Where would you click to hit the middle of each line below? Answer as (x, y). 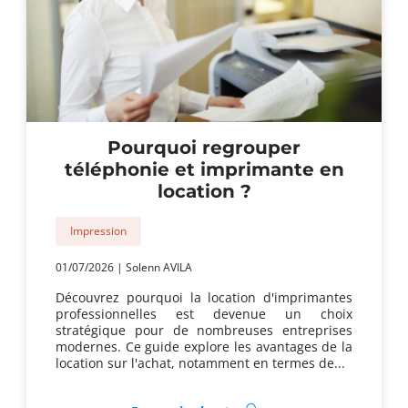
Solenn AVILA (159, 267)
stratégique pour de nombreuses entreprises (204, 330)
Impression (98, 230)
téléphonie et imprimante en (204, 169)
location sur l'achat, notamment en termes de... (200, 362)
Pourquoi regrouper (204, 147)
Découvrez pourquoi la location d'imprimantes (204, 297)
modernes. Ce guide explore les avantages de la (204, 346)
